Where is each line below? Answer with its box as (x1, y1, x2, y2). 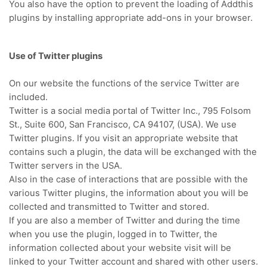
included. (9, 92, 48, 103)
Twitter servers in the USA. (9, 160, 122, 172)
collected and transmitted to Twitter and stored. (9, 201, 209, 213)
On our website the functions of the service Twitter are (9, 78, 240, 89)
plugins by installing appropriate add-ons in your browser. (9, 12, 253, 23)
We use (206, 119, 237, 131)
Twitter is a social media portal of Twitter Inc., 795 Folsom (9, 105, 251, 117)
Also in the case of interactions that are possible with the (9, 174, 248, 185)
